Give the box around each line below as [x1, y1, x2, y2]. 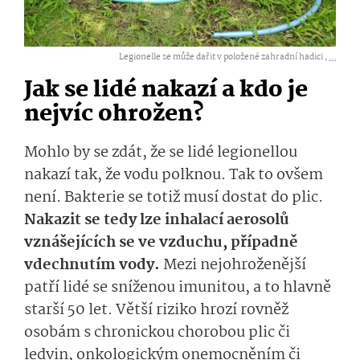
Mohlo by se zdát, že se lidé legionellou [24, 141, 297, 166]
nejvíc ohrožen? [24, 96, 204, 133]
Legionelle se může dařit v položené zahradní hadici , [119, 51, 329, 65]
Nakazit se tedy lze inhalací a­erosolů [24, 208, 289, 233]
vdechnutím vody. [24, 253, 160, 278]
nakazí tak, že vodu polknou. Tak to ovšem [24, 163, 323, 188]
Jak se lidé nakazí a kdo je [24, 72, 308, 109]
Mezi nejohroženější [160, 253, 306, 278]
